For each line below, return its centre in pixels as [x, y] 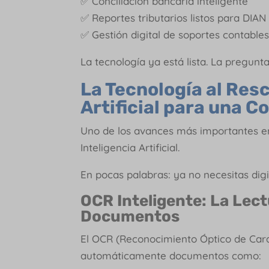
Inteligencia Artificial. [130, 147]
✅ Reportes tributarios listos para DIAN [174, 17]
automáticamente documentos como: [171, 255]
